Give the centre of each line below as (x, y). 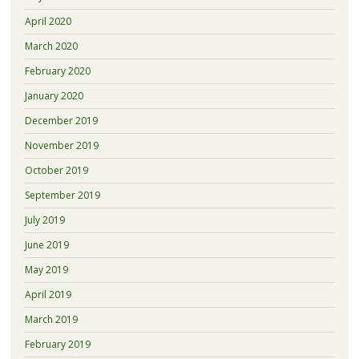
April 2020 (48, 21)
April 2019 (48, 294)
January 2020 (54, 95)
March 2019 (51, 319)
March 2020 (51, 46)
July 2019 (44, 220)
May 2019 (46, 269)
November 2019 (61, 145)
